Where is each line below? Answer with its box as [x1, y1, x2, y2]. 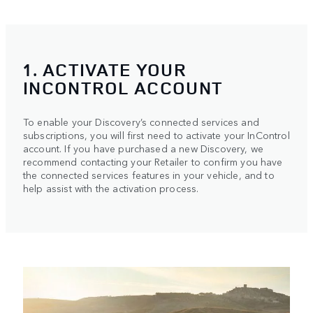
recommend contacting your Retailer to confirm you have [23, 154, 283, 168]
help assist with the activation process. [23, 180, 199, 195]
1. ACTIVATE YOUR [23, 57, 187, 82]
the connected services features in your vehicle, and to [23, 167, 275, 182]
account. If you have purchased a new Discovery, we [23, 140, 264, 155]
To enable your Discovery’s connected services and [23, 114, 259, 129]
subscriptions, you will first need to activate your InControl [23, 127, 290, 142]
